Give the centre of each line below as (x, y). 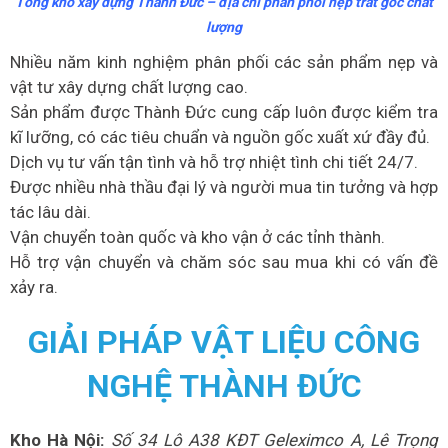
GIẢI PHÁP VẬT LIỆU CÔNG (224, 342)
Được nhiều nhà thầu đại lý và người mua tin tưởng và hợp (224, 187)
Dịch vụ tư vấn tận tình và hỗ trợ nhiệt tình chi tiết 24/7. (214, 162)
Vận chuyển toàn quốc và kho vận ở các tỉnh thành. (197, 237)
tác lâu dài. (50, 212)
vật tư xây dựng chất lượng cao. (129, 87)
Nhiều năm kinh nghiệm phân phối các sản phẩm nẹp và (224, 62)
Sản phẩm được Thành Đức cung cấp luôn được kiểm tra (224, 112)
